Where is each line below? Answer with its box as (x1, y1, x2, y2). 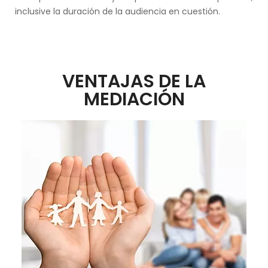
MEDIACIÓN (83, 86, 185, 112)
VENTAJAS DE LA (62, 68, 206, 94)
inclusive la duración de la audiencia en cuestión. (15, 5, 223, 17)
